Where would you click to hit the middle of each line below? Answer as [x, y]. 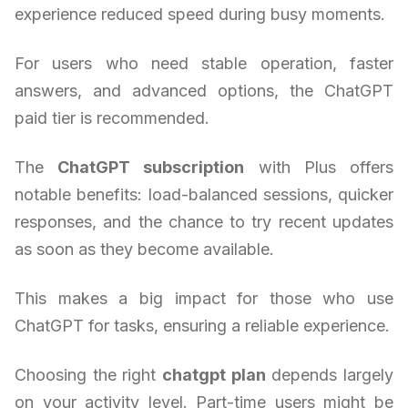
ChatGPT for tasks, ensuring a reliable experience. [202, 326]
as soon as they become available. [144, 250]
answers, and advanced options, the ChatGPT [204, 91]
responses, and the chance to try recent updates [204, 222]
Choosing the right [88, 375]
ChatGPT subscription [151, 168]
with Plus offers [319, 168]
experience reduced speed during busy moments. [200, 15]
